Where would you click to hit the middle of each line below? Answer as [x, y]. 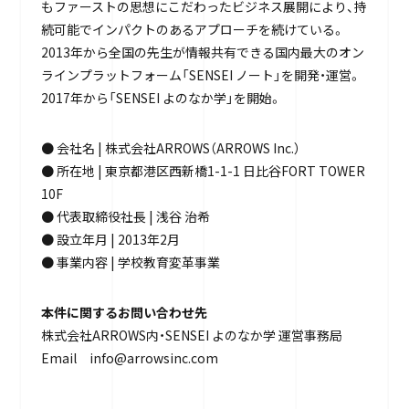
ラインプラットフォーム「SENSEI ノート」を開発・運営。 [201, 74]
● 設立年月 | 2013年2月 [110, 239]
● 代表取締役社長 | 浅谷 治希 [125, 216]
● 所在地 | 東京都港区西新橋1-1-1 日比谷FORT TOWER [203, 170]
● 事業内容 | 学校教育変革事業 [130, 262]
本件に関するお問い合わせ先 [124, 312]
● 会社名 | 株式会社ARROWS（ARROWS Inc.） [170, 147]
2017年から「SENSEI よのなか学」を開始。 [161, 97]
